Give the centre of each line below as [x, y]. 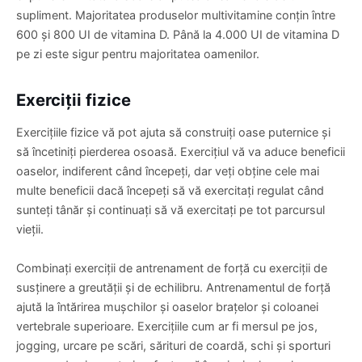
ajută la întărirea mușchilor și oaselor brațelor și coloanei [167, 306]
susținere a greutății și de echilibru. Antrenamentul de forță [173, 287]
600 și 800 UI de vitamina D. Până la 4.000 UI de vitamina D [178, 34]
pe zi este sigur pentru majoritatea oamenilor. [138, 53]
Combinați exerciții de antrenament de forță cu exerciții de [172, 267]
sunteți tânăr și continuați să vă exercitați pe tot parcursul [170, 209]
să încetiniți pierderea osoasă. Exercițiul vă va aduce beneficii [181, 151]
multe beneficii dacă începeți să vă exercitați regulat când [170, 190]
